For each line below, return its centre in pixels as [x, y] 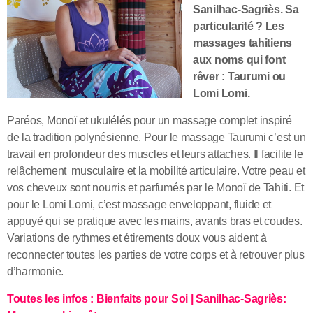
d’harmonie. [36, 271]
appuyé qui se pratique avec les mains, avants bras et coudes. [155, 221]
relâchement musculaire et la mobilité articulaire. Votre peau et [156, 170]
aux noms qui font [239, 59]
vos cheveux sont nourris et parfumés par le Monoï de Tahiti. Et [155, 187]
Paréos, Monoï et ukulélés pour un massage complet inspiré [150, 120]
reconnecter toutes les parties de [85, 254]
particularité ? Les [239, 26]
